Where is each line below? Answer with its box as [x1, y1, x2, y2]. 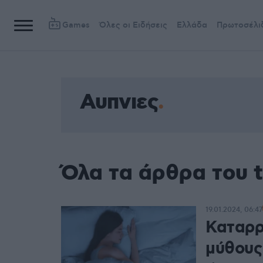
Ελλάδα [177, 20, 207, 31]
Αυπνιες [80, 89, 158, 117]
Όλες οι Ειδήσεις [99, 20, 167, 31]
